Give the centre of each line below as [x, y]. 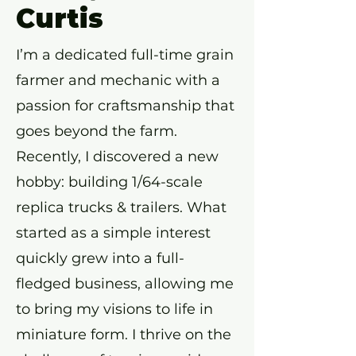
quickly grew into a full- [100, 258]
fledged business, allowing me [125, 284]
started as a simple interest [113, 233]
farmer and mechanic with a [118, 80]
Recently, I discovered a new [117, 157]
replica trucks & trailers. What [121, 207]
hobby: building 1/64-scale [109, 182]
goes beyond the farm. [97, 131]
